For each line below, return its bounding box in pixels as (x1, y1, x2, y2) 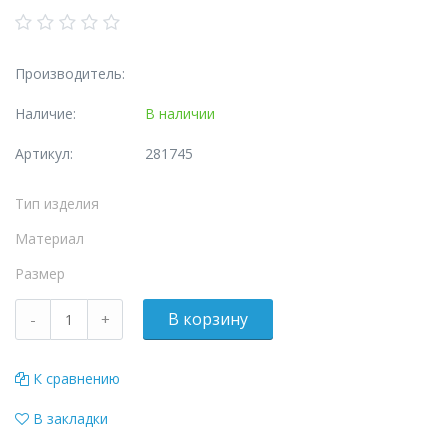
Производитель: (15, 64, 125, 83)
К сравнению (33, 369, 120, 388)
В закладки (33, 409, 108, 428)
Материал (15, 229, 84, 248)
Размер (15, 264, 65, 283)
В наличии (145, 104, 215, 123)
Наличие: (15, 104, 76, 123)
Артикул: (15, 144, 73, 163)
